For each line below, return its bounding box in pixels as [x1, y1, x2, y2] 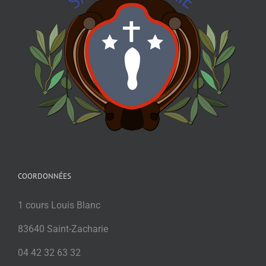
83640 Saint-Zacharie [18, 223, 108, 235]
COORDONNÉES [18, 170, 71, 181]
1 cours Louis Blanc [18, 199, 100, 211]
